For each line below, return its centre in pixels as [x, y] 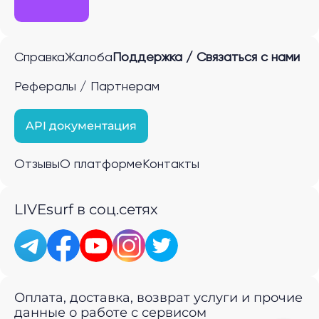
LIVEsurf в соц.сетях [86, 209]
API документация [81, 125]
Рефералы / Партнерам [87, 87]
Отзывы [37, 164]
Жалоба [89, 57]
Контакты [171, 164]
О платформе [101, 164]
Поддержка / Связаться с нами [206, 57]
